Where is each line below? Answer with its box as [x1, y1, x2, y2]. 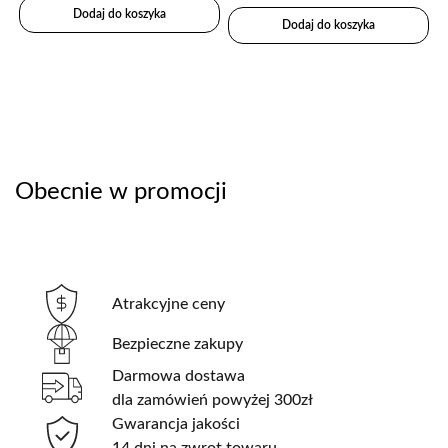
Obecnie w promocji [15, 179, 227, 204]
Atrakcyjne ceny [112, 295, 226, 312]
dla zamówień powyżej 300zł [112, 391, 314, 408]
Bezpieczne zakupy [112, 335, 244, 352]
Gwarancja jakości [112, 415, 241, 432]
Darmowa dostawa [112, 367, 246, 384]
